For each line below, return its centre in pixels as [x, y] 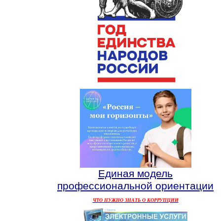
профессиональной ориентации [135, 186]
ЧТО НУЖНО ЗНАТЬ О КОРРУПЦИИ [135, 200]
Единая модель [135, 174]
